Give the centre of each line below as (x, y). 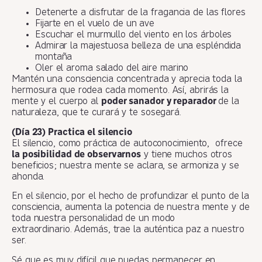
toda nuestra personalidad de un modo (94, 219)
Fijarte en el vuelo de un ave (95, 24)
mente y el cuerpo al (56, 102)
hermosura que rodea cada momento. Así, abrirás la (120, 91)
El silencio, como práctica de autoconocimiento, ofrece (127, 144)
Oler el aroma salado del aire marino (112, 69)
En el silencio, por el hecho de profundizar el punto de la (131, 197)
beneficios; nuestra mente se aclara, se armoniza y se (125, 166)
